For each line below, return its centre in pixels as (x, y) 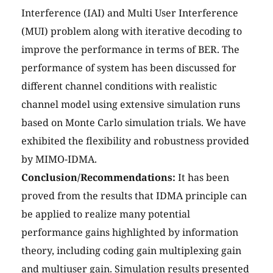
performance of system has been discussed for (129, 68)
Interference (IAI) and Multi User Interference (130, 13)
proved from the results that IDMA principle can (134, 196)
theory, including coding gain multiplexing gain (131, 251)
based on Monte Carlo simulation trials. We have (134, 123)
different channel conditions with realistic (119, 86)
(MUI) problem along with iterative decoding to (132, 31)
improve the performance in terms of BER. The (130, 50)
